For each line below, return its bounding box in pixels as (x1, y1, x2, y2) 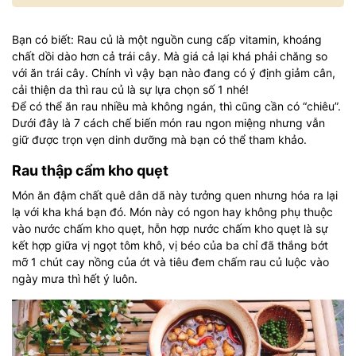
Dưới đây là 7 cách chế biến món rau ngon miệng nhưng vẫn (12, 116, 325, 130)
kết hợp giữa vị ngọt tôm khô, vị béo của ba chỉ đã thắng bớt (12, 238, 328, 252)
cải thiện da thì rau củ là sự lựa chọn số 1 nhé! (12, 83, 249, 96)
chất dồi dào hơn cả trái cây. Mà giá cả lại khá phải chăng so (12, 49, 327, 63)
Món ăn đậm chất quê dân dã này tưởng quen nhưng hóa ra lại (12, 188, 338, 202)
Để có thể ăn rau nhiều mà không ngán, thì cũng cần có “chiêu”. (12, 99, 341, 113)
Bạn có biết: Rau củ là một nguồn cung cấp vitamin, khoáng (12, 33, 322, 46)
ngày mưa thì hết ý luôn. (12, 272, 137, 285)
